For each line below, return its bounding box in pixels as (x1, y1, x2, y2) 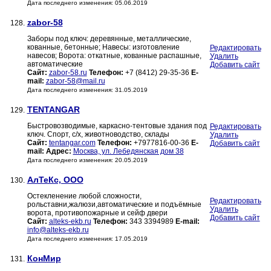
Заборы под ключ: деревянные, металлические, (27, 34, 191, 44)
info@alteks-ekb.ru (27, 226, 89, 235)
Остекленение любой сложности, (27, 192, 142, 201)
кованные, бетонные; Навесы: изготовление (27, 43, 180, 52)
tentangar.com (48, 139, 96, 148)
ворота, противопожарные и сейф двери (27, 209, 168, 218)
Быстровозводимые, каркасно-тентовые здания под (27, 122, 207, 131)
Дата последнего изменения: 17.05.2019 (27, 235, 148, 243)
